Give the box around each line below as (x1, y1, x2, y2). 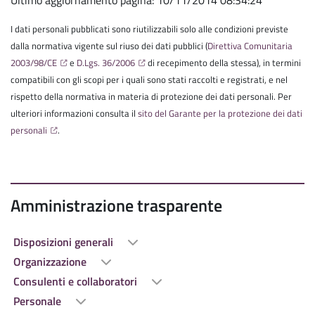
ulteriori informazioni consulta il (11, 106, 138, 121)
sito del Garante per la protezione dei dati (138, 106, 302, 121)
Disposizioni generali (13, 233, 116, 251)
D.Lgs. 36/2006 (77, 56, 135, 70)
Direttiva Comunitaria (207, 39, 292, 53)
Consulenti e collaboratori (13, 273, 140, 290)
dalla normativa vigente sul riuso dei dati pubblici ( (11, 39, 207, 53)
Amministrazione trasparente (11, 193, 222, 219)
